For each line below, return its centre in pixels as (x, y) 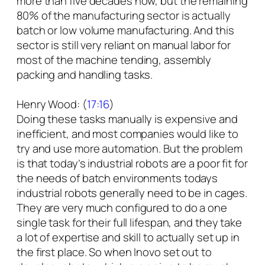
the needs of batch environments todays (117, 178)
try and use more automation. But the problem (130, 149)
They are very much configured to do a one (122, 208)
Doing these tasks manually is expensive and (127, 119)
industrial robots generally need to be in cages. (132, 193)
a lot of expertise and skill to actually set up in (128, 237)
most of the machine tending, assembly (114, 60)
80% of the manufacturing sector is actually (124, 16)
